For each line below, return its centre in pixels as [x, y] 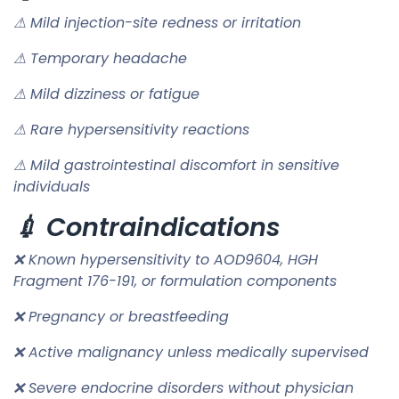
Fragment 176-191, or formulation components [175, 281]
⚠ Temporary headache [100, 58]
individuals [52, 186]
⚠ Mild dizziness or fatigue [106, 94]
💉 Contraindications [147, 227]
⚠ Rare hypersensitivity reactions [131, 129]
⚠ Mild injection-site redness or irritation [157, 22]
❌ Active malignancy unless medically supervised [191, 352]
